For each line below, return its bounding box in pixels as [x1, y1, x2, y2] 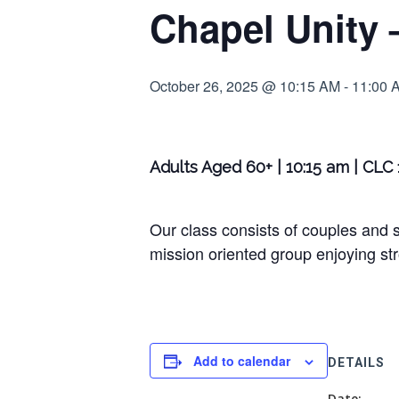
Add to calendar [193, 352, 290, 370]
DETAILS [328, 355, 385, 370]
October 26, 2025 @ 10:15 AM [150, 76, 340, 96]
